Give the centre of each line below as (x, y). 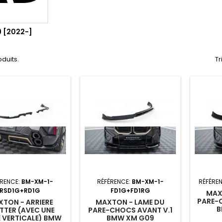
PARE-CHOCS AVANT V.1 (130, 210)
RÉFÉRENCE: (114, 181)
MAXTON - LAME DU (130, 202)
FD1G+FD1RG (130, 190)
